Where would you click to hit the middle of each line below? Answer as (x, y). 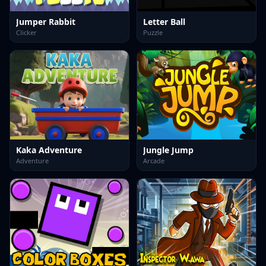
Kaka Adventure (49, 150)
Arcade (154, 161)
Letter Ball (164, 22)
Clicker (26, 32)
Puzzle (153, 32)
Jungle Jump (168, 150)
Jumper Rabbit (46, 22)
